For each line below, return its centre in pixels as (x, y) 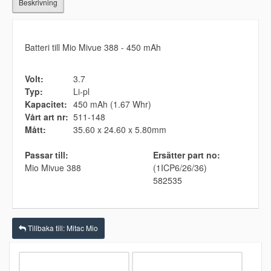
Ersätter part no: (187, 155)
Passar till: (47, 155)
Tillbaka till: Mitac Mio (62, 228)
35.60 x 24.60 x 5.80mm (120, 130)
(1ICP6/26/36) (180, 168)
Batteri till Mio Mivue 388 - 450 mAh (93, 47)
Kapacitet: (46, 104)
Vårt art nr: (47, 117)
